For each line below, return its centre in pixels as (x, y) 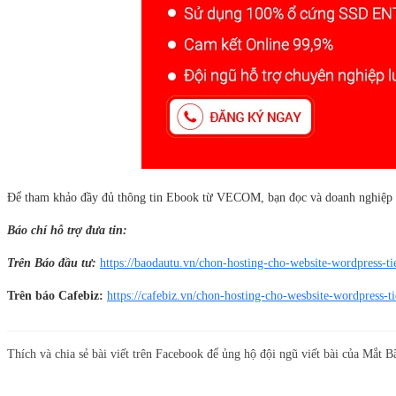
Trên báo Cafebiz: (55, 296)
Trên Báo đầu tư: (53, 263)
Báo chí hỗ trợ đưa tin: (69, 230)
